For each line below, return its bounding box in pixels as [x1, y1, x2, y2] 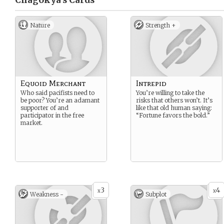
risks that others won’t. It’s [136, 96, 212, 104]
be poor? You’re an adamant [20, 96, 99, 104]
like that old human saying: [136, 104, 212, 111]
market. [20, 119, 42, 126]
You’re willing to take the [136, 89, 204, 96]
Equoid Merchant [20, 78, 85, 88]
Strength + [145, 21, 176, 29]
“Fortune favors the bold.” [136, 111, 210, 119]
